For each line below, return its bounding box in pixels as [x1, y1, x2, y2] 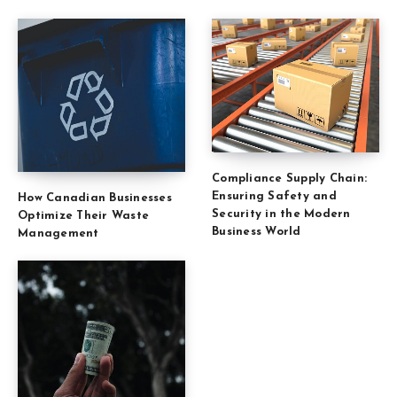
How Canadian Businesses [18, 191, 172, 204]
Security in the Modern [212, 207, 351, 220]
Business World [212, 225, 301, 237]
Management [18, 227, 99, 239]
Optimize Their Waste [18, 209, 149, 222]
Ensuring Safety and [212, 190, 337, 202]
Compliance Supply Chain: [212, 172, 367, 184]
